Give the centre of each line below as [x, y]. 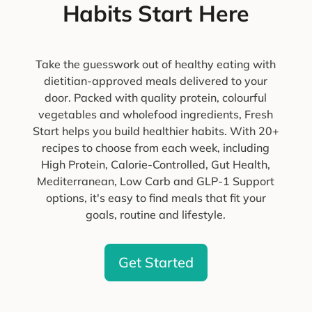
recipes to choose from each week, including [156, 148]
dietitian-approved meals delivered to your [156, 81]
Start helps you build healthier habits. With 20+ [156, 131]
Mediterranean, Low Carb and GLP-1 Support [156, 181]
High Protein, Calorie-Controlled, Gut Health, [156, 165]
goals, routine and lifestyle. [156, 215]
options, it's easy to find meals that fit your [156, 198]
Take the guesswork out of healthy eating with [156, 64]
